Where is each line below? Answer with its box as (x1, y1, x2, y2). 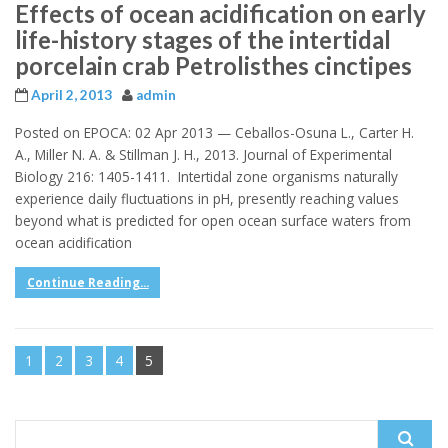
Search (14, 419, 57, 439)
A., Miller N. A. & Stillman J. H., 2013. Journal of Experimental (15, 144, 392, 164)
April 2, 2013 (31, 87, 112, 104)
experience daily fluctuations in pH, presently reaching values (15, 188, 399, 208)
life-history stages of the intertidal (15, 25, 391, 55)
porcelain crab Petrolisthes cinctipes (15, 51, 412, 81)
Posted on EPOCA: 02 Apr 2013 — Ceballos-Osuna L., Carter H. (15, 122, 414, 142)
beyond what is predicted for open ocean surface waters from (15, 210, 411, 230)
